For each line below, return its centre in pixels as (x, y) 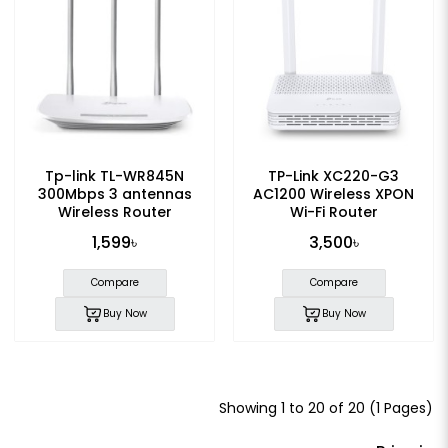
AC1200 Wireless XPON (333, 194)
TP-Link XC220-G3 (333, 176)
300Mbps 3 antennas (114, 194)
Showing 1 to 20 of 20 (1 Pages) (326, 408)
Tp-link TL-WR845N (114, 176)
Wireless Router (114, 212)
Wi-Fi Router (333, 212)
